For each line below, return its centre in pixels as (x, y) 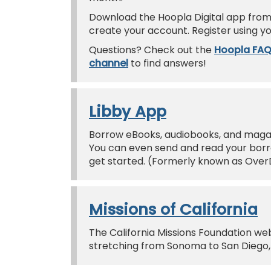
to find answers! (168, 63)
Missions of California (173, 209)
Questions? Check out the (152, 50)
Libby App (128, 111)
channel (109, 63)
